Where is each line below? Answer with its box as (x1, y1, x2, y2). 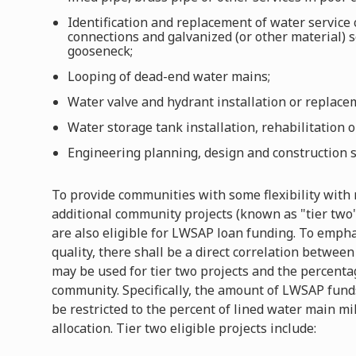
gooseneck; (68, 41, 133, 60)
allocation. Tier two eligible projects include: (52, 319, 317, 337)
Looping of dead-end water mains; (68, 67, 271, 85)
